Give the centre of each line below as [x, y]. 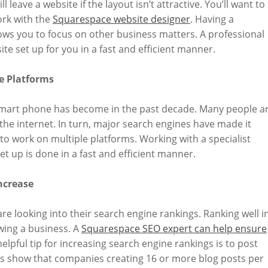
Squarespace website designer [121, 19]
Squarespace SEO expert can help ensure [174, 229]
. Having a [212, 19]
